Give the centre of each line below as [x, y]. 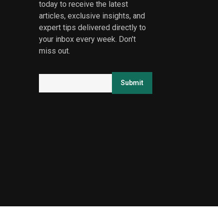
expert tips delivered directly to [92, 27]
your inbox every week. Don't [87, 39]
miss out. [54, 51]
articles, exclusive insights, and [92, 16]
